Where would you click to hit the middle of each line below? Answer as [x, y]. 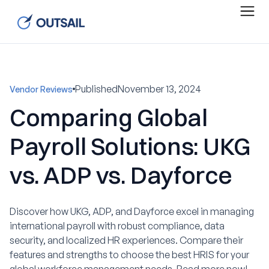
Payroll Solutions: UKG [130, 146]
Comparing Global [109, 117]
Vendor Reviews [41, 89]
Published [96, 89]
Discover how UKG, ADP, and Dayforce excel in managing [132, 211]
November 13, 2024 [159, 89]
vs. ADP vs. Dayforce [121, 175]
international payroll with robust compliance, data [117, 226]
